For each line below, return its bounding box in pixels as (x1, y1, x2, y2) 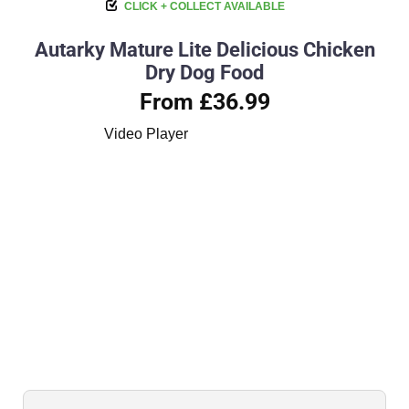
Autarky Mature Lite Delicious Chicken (34, 37, 375, 61)
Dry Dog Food (145, 60, 264, 84)
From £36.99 (139, 88, 270, 115)
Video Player (104, 125, 188, 142)
